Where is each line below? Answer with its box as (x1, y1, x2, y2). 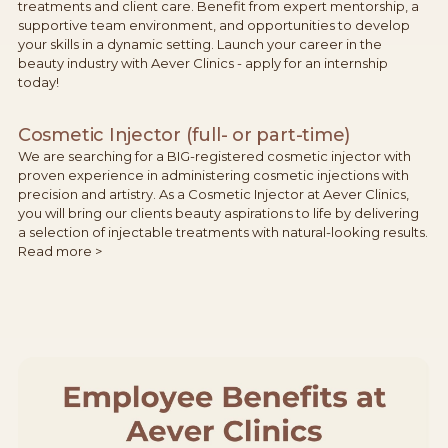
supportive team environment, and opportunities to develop (17, 16, 410, 33)
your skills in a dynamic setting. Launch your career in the (17, 35, 382, 52)
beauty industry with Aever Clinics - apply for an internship (17, 54, 388, 71)
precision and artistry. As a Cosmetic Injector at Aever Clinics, (17, 185, 409, 202)
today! (17, 73, 59, 90)
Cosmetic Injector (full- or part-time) (17, 123, 351, 146)
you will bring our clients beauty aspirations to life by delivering (17, 204, 419, 221)
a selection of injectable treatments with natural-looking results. (17, 223, 428, 240)
